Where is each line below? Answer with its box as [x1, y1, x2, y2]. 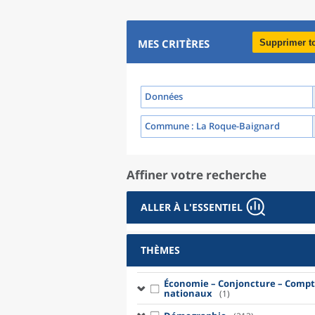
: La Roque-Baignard [189, 120, 280, 132]
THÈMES [141, 243, 180, 257]
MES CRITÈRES [138, 37, 210, 51]
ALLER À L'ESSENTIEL [141, 200, 243, 214]
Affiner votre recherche [127, 167, 266, 183]
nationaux [163, 287, 212, 300]
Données [145, 90, 183, 103]
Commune [145, 120, 189, 132]
